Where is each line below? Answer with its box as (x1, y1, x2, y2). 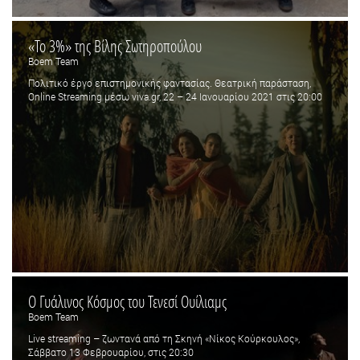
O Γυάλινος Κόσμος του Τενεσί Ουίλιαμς (28, 291, 227, 313)
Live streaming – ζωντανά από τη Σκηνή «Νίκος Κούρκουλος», (28, 332, 300, 346)
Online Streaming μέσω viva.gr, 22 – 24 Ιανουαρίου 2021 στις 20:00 (28, 89, 322, 103)
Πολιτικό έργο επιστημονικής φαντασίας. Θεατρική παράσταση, (28, 76, 311, 89)
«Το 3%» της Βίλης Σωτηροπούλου (28, 35, 202, 56)
